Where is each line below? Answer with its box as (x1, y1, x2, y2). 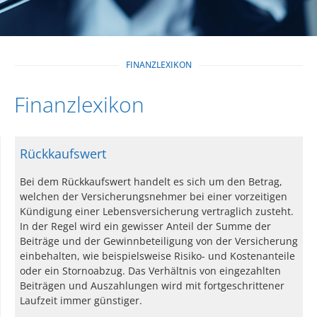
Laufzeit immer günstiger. (20, 294, 142, 308)
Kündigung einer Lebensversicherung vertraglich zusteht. (20, 204, 294, 219)
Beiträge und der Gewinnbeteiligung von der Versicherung (20, 234, 298, 248)
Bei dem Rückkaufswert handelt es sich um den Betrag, (20, 175, 282, 189)
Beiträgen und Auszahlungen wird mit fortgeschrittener (20, 279, 284, 293)
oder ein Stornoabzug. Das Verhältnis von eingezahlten (20, 264, 281, 278)
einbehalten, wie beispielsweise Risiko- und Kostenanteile (20, 249, 295, 263)
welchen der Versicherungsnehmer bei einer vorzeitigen (20, 190, 287, 204)
